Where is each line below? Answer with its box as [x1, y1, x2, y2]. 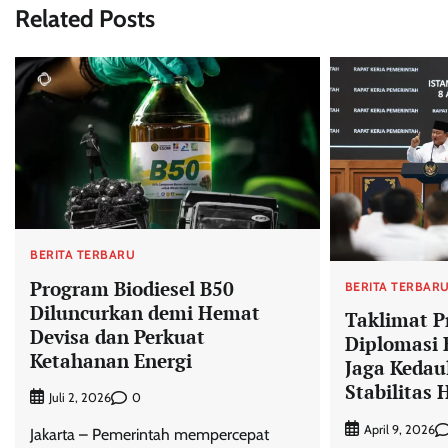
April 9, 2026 [363, 422, 435, 438]
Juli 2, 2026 [49, 390, 111, 406]
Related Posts [15, 4, 155, 34]
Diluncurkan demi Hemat [30, 299, 260, 325]
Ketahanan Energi [30, 347, 192, 373]
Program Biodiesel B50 [30, 275, 234, 301]
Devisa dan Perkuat [30, 323, 205, 349]
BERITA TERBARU [30, 246, 135, 262]
